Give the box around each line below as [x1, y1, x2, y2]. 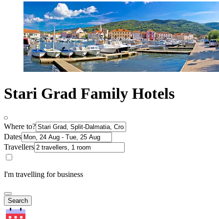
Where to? [4, 122, 36, 131]
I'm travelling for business [4, 170, 83, 179]
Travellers [4, 143, 34, 152]
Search [8, 197, 28, 205]
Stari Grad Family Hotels [4, 84, 175, 102]
